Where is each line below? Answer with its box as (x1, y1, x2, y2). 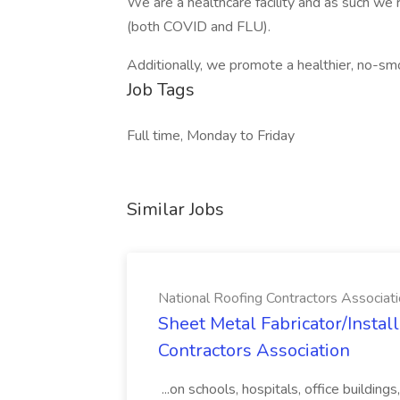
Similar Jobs (127, 197, 224, 221)
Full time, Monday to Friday (127, 126, 295, 146)
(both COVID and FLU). (127, 17, 271, 37)
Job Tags (127, 78, 195, 102)
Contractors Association (158, 338, 350, 362)
